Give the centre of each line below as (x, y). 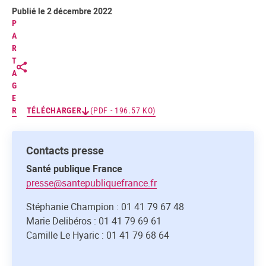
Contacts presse (65, 150)
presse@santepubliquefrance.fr (91, 183)
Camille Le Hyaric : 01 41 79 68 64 (98, 235)
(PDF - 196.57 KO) (123, 110)
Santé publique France (74, 169)
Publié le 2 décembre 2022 (62, 11)
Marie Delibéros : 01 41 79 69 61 (94, 221)
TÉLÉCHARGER (54, 110)
